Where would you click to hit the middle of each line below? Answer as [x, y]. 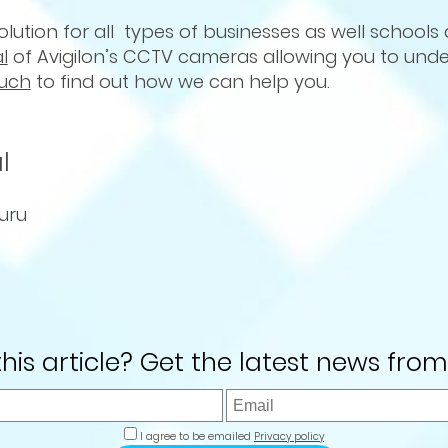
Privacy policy [289, 437]
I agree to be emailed [194, 437]
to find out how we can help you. [180, 81]
